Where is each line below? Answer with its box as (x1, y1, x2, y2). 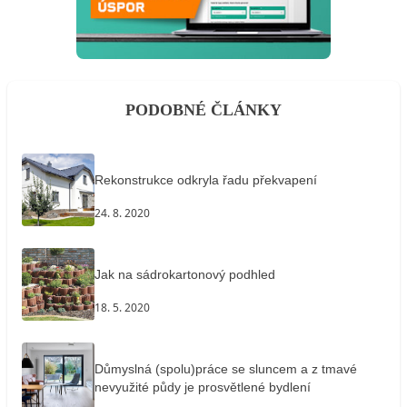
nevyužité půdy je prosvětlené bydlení (94, 379, 311, 394)
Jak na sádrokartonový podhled (94, 266, 275, 282)
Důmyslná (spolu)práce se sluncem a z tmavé (94, 361, 357, 376)
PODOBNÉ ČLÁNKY (125, 101, 282, 120)
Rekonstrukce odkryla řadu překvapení (94, 172, 317, 187)
